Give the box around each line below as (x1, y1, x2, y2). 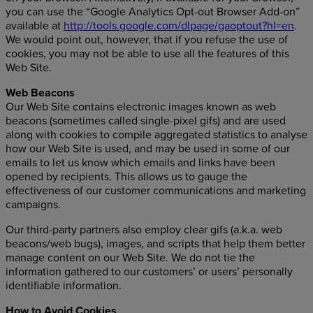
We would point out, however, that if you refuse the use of (6, 33, 288, 47)
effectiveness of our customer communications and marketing (6, 184, 306, 198)
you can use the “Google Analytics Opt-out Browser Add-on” (6, 5, 300, 19)
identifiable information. (6, 279, 122, 293)
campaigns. (6, 198, 61, 212)
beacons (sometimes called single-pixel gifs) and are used (6, 114, 286, 128)
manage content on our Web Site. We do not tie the (6, 251, 255, 265)
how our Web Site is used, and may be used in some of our (6, 142, 290, 156)
